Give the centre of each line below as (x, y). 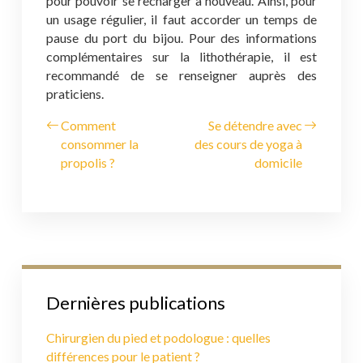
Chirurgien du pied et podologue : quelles (158, 337)
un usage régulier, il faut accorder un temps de (181, 19)
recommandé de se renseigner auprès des (181, 75)
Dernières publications (136, 303)
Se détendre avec (255, 125)
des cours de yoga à (248, 144)
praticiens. (75, 94)
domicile (278, 162)
